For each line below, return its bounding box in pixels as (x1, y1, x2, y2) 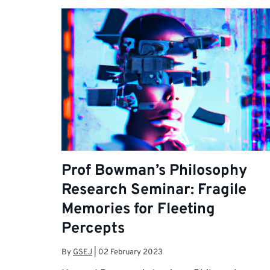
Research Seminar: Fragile (61, 180, 246, 200)
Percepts (61, 219, 125, 239)
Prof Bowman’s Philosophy (61, 161, 247, 181)
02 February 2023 (98, 247, 163, 258)
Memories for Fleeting (61, 199, 215, 219)
